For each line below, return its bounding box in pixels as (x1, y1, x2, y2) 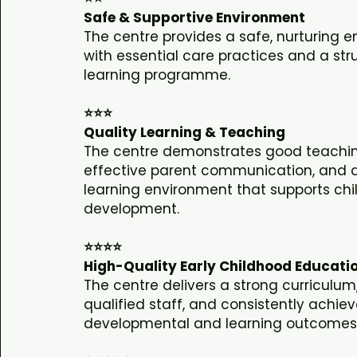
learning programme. (84, 65, 231, 85)
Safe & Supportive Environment (84, 8, 306, 28)
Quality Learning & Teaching (84, 123, 286, 143)
